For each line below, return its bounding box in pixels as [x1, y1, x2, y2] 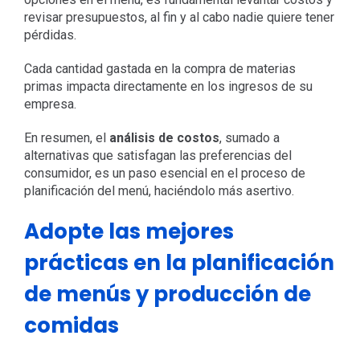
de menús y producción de [23, 280, 311, 309]
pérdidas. [23, 27, 76, 43]
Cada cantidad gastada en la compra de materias [23, 61, 296, 77]
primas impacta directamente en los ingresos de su [23, 79, 313, 95]
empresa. [23, 96, 76, 112]
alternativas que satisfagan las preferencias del [23, 148, 292, 164]
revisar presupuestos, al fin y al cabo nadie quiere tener [23, 10, 334, 26]
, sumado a [219, 130, 280, 146]
